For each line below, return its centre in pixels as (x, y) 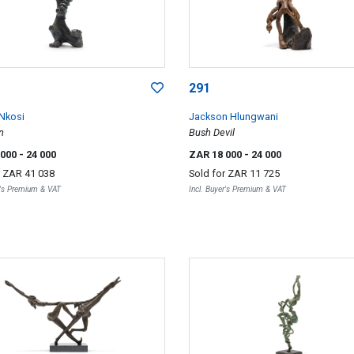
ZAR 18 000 (216, 155)
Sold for (208, 174)
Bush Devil (211, 133)
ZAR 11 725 (253, 174)
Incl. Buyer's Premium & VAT (237, 190)
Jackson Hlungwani (233, 117)
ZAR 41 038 (28, 174)
